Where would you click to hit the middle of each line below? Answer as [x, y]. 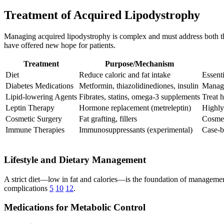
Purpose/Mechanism [139, 64]
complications [27, 188]
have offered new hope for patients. [60, 45]
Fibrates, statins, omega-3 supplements [139, 97]
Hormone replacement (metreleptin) [135, 108]
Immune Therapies [35, 130]
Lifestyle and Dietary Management [75, 159]
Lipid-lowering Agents [41, 97]
